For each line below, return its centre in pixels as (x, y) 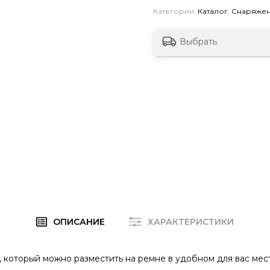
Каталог (213, 11)
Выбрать (198, 42)
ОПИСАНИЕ (79, 222)
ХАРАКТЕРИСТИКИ (191, 222)
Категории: (175, 11)
